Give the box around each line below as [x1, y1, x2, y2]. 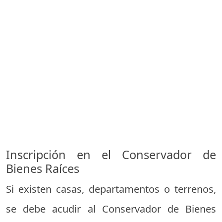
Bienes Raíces [6, 161, 79, 177]
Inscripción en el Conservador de [6, 147, 216, 163]
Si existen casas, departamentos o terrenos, [6, 182, 216, 196]
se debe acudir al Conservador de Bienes [6, 202, 216, 216]
